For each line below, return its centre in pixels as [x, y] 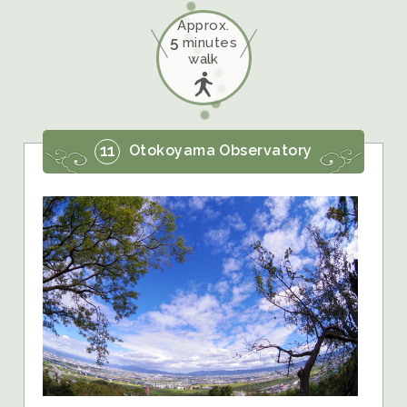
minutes [208, 42]
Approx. [203, 25]
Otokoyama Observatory [218, 151]
